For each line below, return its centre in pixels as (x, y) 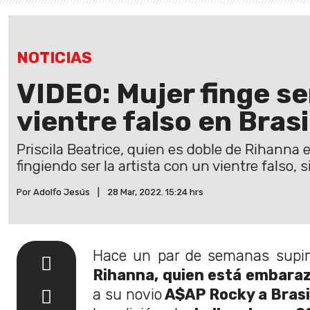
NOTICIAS (54, 57)
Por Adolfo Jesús (53, 192)
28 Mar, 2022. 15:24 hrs (155, 192)
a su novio (127, 294)
